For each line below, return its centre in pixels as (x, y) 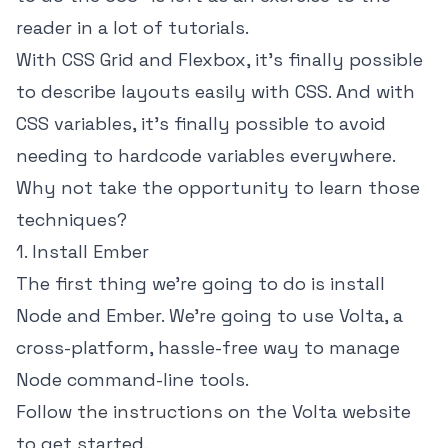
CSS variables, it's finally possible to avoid (201, 123)
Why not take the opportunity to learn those (218, 187)
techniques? (71, 219)
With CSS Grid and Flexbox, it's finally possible (219, 59)
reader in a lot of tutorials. (132, 27)
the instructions (150, 411)
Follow (46, 411)
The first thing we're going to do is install (200, 283)
